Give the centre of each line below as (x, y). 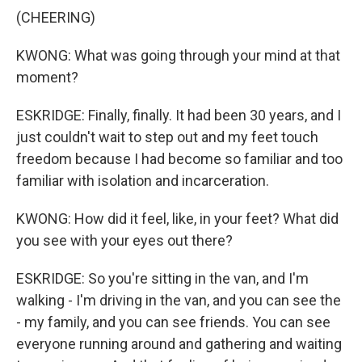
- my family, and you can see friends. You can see (173, 322)
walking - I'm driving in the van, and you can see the (179, 300)
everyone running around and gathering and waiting (179, 344)
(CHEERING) (56, 17)
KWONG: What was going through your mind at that (178, 55)
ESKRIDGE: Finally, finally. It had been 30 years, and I (179, 115)
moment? (47, 77)
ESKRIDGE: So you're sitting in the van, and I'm (162, 278)
